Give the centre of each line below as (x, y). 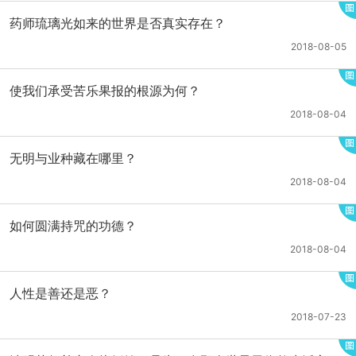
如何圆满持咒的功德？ (73, 226)
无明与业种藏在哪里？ (73, 158)
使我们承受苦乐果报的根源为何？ (105, 91)
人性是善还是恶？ (60, 293)
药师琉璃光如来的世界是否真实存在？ (118, 23)
